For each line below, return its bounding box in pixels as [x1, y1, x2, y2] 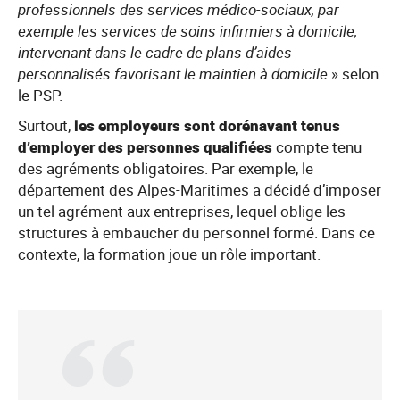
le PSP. [18, 85, 62, 105]
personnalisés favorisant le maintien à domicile [18, 63, 331, 84]
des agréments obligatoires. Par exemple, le [18, 158, 313, 179]
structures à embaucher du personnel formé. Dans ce [18, 222, 375, 243]
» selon [331, 63, 379, 84]
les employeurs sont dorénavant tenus [74, 115, 340, 136]
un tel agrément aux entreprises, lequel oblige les [18, 201, 346, 221]
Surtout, [18, 115, 74, 136]
